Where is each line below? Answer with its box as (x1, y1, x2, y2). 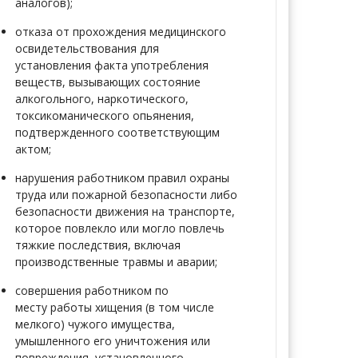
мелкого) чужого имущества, (15, 316, 175, 332)
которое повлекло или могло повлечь (15, 221, 225, 236)
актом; (15, 141, 51, 157)
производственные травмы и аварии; (15, 254, 217, 269)
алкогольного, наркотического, (15, 91, 189, 106)
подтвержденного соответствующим (15, 125, 220, 140)
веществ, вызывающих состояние (15, 74, 201, 89)
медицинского (149, 24, 226, 39)
